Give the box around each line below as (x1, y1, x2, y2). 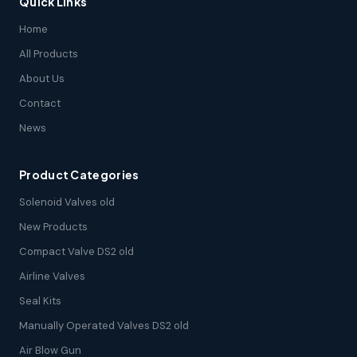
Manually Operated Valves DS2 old (19, 318, 189, 332)
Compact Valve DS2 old (19, 244, 134, 258)
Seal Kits (19, 293, 61, 308)
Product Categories (19, 167, 139, 182)
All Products (19, 46, 78, 61)
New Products (19, 219, 88, 233)
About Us (19, 71, 65, 85)
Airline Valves (19, 269, 85, 283)
